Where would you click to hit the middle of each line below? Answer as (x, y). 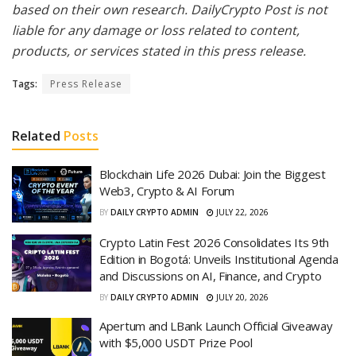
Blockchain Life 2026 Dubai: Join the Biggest (213, 174)
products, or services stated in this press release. (159, 50)
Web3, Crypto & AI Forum (167, 190)
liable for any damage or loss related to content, (156, 30)
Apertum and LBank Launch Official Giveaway (216, 326)
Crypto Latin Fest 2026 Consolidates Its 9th (215, 243)
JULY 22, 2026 (241, 212)
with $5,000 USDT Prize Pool (176, 343)
